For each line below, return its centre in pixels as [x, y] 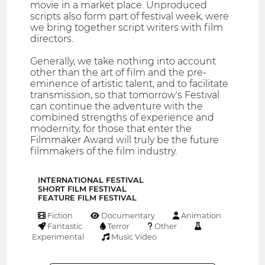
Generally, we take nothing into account [123, 62]
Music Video [133, 237]
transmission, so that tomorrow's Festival [125, 95]
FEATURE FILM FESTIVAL [87, 198]
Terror [118, 226]
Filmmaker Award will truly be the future [125, 140]
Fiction [59, 216]
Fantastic [64, 226]
